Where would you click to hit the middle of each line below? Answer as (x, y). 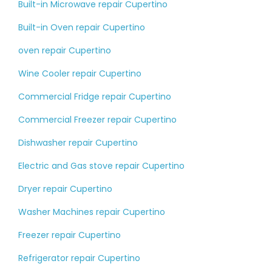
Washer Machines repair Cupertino (92, 212)
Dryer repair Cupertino (65, 189)
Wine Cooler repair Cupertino (80, 74)
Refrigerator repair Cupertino (79, 258)
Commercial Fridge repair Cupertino (95, 97)
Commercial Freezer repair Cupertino (97, 120)
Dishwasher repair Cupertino (78, 143)
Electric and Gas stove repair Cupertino (101, 166)
